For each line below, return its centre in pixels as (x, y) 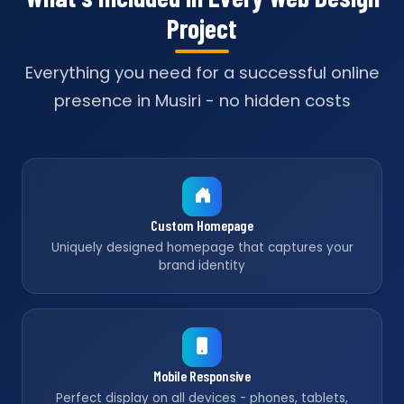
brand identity (202, 266)
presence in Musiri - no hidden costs (202, 101)
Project (202, 28)
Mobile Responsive (202, 376)
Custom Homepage (202, 225)
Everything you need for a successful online (202, 73)
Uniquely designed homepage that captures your (202, 248)
